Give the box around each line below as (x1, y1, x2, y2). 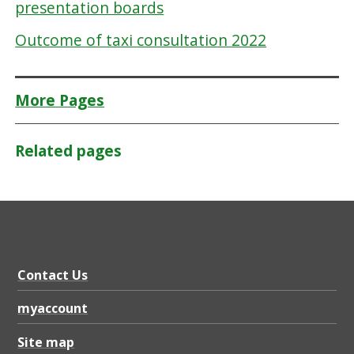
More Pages (15, 90, 105, 111)
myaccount (17, 299, 88, 318)
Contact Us (17, 266, 88, 284)
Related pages (15, 141, 122, 162)
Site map (17, 333, 75, 351)
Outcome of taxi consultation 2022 (15, 29, 267, 51)
